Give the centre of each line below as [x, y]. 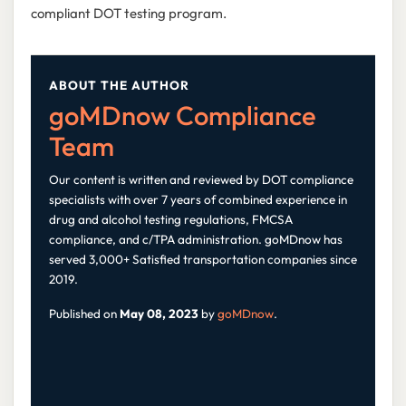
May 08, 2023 [159, 313]
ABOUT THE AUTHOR [119, 86]
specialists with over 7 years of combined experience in [198, 199]
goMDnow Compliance [182, 115]
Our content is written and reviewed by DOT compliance [201, 179]
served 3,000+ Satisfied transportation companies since [203, 259]
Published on [84, 313]
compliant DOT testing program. [128, 13]
